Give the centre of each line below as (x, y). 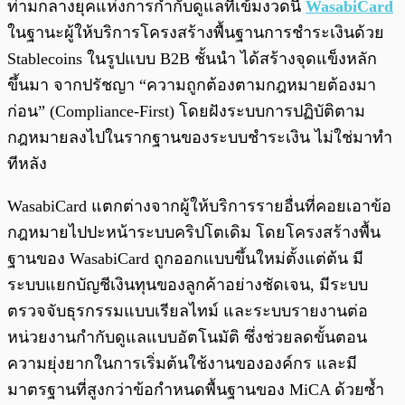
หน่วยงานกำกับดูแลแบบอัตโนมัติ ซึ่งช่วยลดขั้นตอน (187, 337)
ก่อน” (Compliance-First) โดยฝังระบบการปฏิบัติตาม (186, 111)
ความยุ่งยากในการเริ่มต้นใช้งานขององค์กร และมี (182, 363)
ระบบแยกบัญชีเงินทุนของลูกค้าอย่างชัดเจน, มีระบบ (188, 284)
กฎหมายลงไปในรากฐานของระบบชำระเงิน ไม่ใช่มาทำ (200, 137)
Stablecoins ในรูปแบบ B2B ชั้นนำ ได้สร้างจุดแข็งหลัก (192, 58)
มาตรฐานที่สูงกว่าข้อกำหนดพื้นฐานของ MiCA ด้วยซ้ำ (198, 389)
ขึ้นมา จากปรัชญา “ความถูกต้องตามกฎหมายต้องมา (192, 85)
